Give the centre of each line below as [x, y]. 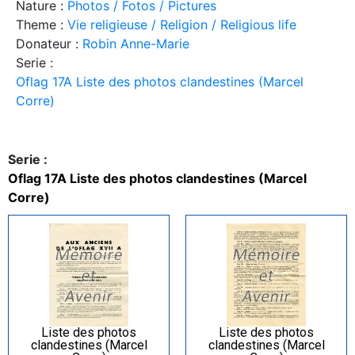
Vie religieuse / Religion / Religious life [182, 25]
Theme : [42, 25]
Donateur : [49, 44]
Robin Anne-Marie [136, 44]
